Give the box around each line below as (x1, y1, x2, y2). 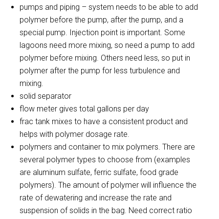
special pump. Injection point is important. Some (20, 28, 185, 37)
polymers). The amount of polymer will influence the (20, 180, 197, 190)
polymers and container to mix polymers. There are (20, 142, 195, 152)
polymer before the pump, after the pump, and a (20, 15, 183, 24)
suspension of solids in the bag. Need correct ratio (20, 206, 192, 215)
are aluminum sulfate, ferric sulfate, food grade (20, 168, 178, 177)
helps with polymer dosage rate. (20, 130, 130, 139)
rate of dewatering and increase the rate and (20, 193, 172, 202)
